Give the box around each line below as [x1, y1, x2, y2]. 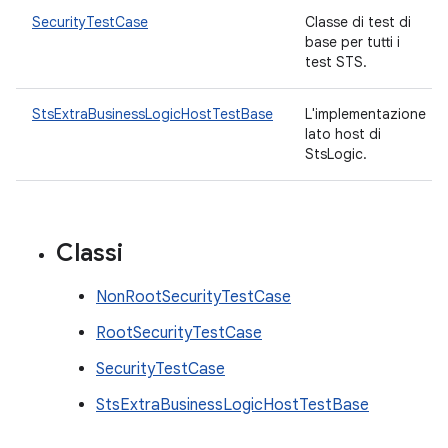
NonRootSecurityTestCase [96, 287, 291, 307]
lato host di [305, 125, 381, 143]
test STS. [305, 53, 371, 71]
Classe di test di [305, 13, 411, 31]
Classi [56, 238, 123, 268]
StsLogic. [305, 145, 371, 163]
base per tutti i [305, 33, 400, 51]
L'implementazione [305, 105, 426, 123]
